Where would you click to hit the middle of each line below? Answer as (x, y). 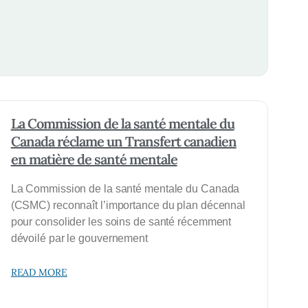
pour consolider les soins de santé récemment (121, 222)
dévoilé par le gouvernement (79, 239)
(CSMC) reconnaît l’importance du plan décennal (128, 206)
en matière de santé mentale (94, 159)
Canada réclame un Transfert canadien (123, 142)
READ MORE (39, 273)
